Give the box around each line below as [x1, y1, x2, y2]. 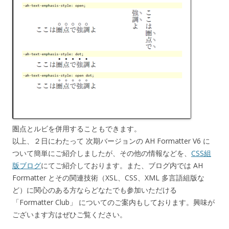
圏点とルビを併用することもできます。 [12, 124, 141, 134]
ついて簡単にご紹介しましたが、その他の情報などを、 [12, 148, 191, 158]
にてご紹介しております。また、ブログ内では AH [41, 161, 203, 171]
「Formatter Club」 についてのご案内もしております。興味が [12, 197, 215, 208]
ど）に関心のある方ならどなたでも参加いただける [12, 185, 177, 195]
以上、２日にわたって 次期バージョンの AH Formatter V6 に [12, 136, 210, 146]
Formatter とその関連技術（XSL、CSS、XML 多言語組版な [12, 173, 204, 183]
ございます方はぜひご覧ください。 [12, 210, 127, 220]
